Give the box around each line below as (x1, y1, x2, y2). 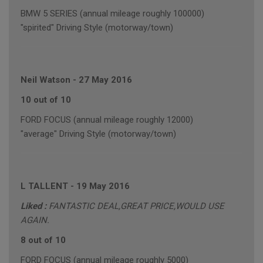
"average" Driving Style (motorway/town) (21, 129, 176, 140)
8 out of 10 (21, 235, 66, 246)
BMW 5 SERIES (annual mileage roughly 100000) (21, 8, 204, 19)
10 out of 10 (21, 95, 71, 106)
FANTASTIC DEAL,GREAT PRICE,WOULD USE (49, 201, 224, 212)
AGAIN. (21, 215, 49, 226)
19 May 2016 (76, 181, 130, 192)
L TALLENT (21, 181, 70, 192)
